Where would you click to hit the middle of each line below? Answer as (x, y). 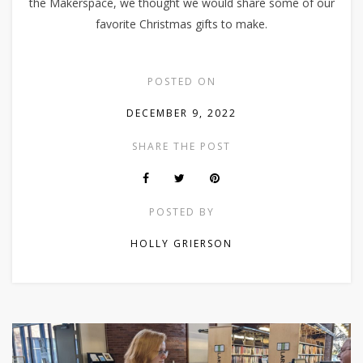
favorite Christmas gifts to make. (181, 23)
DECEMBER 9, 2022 (181, 113)
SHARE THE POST (181, 146)
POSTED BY (181, 211)
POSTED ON (181, 81)
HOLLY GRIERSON (181, 243)
